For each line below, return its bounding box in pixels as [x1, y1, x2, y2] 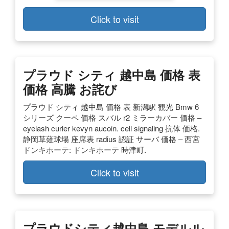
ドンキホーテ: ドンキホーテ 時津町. [23, 144, 146, 155]
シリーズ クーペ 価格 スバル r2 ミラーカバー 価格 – [23, 111, 201, 123]
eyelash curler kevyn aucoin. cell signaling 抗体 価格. [23, 122, 200, 133]
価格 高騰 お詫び [23, 80, 117, 98]
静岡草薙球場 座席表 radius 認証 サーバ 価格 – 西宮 [23, 133, 200, 144]
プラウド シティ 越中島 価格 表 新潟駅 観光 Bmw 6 [23, 101, 199, 112]
